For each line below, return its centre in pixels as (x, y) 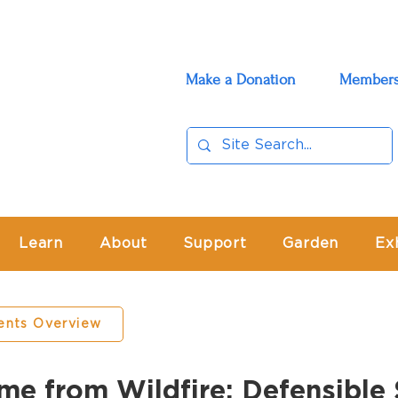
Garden (311, 243)
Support (215, 243)
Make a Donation (241, 80)
